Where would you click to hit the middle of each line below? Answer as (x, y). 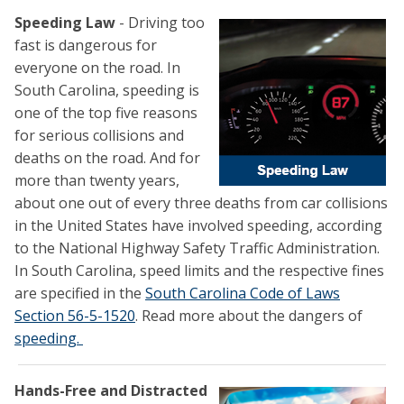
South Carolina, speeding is (107, 91)
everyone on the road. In (97, 68)
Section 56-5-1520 (75, 316)
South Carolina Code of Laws (243, 294)
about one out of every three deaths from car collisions (201, 203)
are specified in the (80, 294)
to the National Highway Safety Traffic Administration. (197, 248)
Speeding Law (65, 23)
